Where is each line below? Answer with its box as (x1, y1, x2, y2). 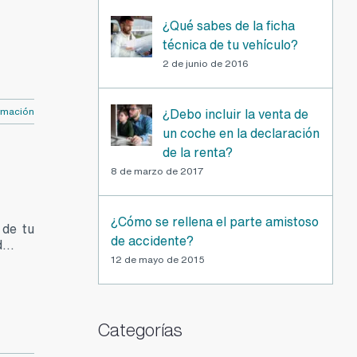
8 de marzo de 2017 (110, 164, 204, 178)
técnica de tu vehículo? (162, 35, 298, 55)
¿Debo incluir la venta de (162, 104, 308, 124)
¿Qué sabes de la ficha (162, 16, 295, 36)
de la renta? (162, 143, 233, 163)
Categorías (97, 317, 182, 343)
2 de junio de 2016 (162, 57, 249, 71)
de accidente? (110, 231, 194, 251)
